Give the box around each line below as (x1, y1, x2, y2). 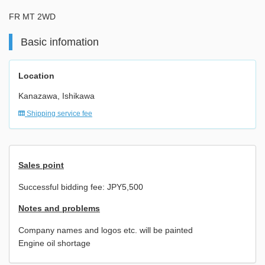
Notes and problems (18, 203, 100, 214)
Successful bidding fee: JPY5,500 (18, 182, 143, 192)
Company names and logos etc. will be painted (18, 225, 193, 235)
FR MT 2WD (9, 12, 56, 22)
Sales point (18, 160, 64, 170)
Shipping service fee (25, 109, 92, 118)
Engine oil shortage (18, 238, 91, 248)
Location (18, 71, 54, 81)
